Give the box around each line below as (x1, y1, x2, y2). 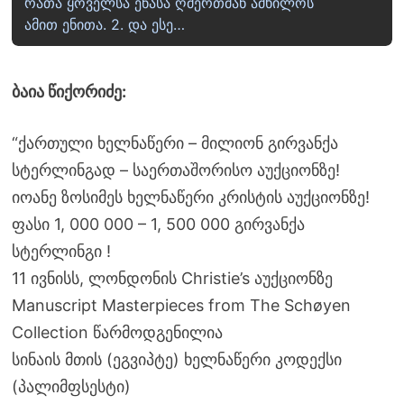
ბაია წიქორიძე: (11, 82, 126, 102)
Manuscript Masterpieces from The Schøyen (11, 296, 351, 316)
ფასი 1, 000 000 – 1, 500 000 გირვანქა (11, 215, 305, 234)
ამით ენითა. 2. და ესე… (23, 15, 185, 34)
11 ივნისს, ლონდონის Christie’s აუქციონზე (11, 269, 333, 289)
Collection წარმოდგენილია (11, 323, 223, 343)
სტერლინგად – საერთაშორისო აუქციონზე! (11, 161, 340, 180)
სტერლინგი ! (11, 242, 111, 262)
